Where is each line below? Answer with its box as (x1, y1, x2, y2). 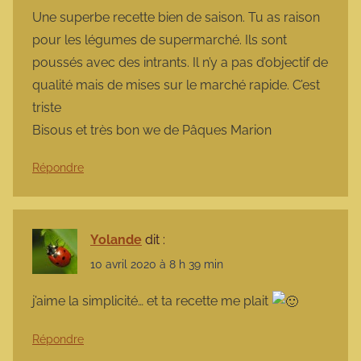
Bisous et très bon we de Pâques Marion (32, 122, 272, 139)
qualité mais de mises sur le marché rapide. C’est (32, 77, 320, 93)
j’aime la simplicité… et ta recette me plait (32, 293, 272, 309)
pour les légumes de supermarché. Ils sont (32, 32, 287, 48)
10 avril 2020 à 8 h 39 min (90, 258, 223, 272)
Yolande (90, 232, 142, 248)
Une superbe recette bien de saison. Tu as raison (32, 10, 320, 26)
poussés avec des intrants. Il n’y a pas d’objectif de (32, 55, 328, 71)
